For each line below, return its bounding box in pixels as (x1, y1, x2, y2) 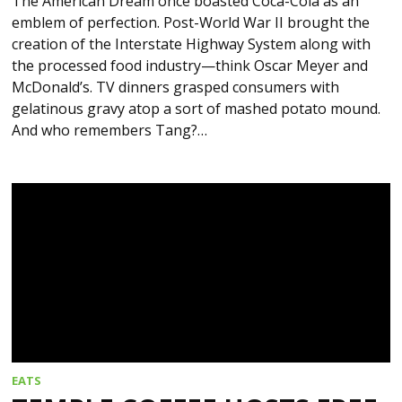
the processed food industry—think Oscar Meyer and (12, 56, 369, 76)
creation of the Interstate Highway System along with (12, 34, 371, 55)
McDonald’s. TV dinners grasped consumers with (12, 77, 340, 98)
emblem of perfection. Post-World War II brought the (12, 13, 371, 33)
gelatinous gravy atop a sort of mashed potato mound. (12, 99, 381, 119)
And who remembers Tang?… (12, 120, 208, 141)
